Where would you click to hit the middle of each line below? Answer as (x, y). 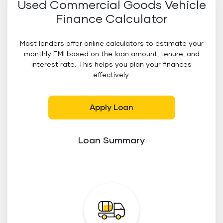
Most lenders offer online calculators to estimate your (111, 44)
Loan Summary (111, 141)
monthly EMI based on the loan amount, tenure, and (111, 54)
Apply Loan (111, 108)
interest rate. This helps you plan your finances (111, 65)
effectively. (111, 75)
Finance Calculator (111, 19)
